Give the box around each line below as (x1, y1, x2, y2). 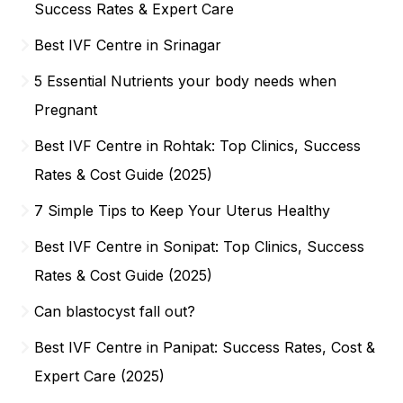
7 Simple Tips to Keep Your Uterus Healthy (34, 201, 331, 219)
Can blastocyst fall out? (34, 301, 196, 320)
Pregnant (34, 100, 98, 119)
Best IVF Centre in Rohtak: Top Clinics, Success (34, 136, 362, 155)
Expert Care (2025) (34, 366, 166, 385)
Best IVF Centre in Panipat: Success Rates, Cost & (34, 337, 376, 356)
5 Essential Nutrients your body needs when (34, 71, 337, 90)
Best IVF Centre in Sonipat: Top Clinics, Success (34, 237, 365, 255)
